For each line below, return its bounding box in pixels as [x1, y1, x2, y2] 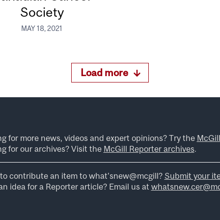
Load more [81, 66, 129, 78]
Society [20, 4, 64, 20]
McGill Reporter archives [103, 143, 194, 154]
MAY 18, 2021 [21, 24, 63, 32]
